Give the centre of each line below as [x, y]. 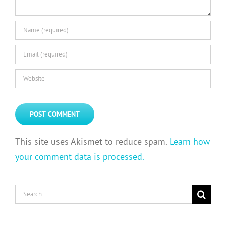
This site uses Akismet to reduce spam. [92, 141]
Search [28, 191]
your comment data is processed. [80, 156]
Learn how [190, 141]
